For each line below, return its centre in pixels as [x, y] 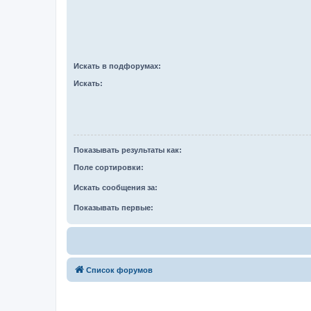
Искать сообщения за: [116, 187]
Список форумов [119, 270]
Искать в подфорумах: [117, 66]
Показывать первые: [114, 207]
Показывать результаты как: [128, 150]
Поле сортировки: [109, 167]
